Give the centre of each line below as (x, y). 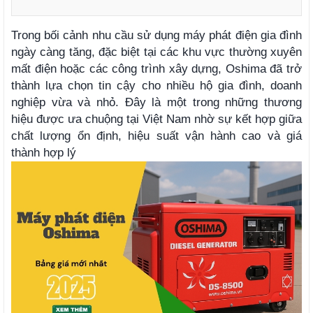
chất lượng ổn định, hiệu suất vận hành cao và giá (156, 136)
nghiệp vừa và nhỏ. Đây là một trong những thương (156, 102)
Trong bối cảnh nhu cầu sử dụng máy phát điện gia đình (156, 35)
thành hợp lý (44, 152)
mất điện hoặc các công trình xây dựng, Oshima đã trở (156, 68)
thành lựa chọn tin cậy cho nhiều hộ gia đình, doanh (156, 85)
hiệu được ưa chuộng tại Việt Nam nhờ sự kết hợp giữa (156, 119)
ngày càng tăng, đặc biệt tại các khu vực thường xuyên (156, 52)
